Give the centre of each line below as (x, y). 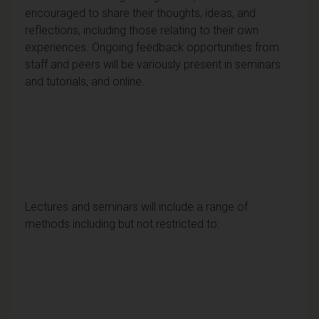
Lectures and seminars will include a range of (136, 206)
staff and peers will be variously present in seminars (153, 64)
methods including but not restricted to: (122, 224)
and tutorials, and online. (85, 81)
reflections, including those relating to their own (142, 30)
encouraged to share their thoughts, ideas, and (140, 13)
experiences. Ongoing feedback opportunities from (152, 47)
